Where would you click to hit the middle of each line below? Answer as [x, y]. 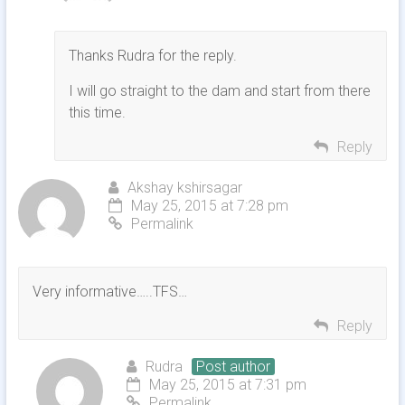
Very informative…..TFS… [109, 292]
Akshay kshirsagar [184, 188]
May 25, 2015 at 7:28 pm [209, 206]
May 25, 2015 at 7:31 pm [227, 385]
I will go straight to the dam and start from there [219, 91]
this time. [97, 113]
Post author [233, 367]
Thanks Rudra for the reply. [152, 56]
